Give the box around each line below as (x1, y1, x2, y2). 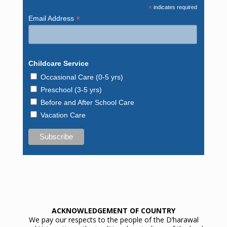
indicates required (152, 4, 198, 10)
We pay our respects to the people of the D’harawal (28, 214, 199, 224)
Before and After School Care (40, 98, 134, 107)
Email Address (28, 14, 76, 22)
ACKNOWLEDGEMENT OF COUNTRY (52, 205, 175, 215)
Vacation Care (40, 111, 86, 120)
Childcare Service (28, 59, 89, 68)
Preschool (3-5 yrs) (40, 86, 102, 94)
